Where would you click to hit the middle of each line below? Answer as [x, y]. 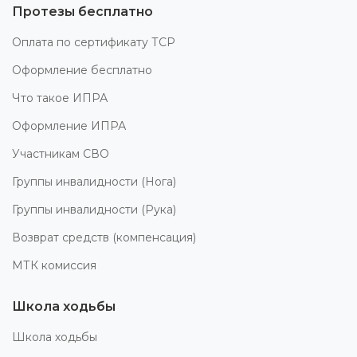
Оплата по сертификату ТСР [94, 42]
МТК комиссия [54, 265]
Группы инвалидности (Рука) [94, 209]
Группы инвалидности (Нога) [94, 181]
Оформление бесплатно [82, 70]
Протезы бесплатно [82, 11]
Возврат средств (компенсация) [104, 237]
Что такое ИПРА [60, 98]
